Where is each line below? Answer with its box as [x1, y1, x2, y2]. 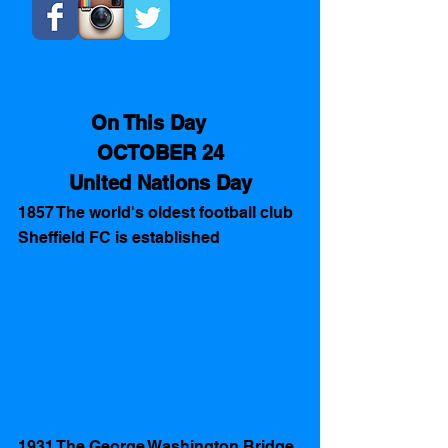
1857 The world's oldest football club [18, 202, 297, 222]
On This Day [90, 110, 230, 135]
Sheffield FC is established [18, 227, 224, 247]
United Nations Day [68, 170, 252, 195]
